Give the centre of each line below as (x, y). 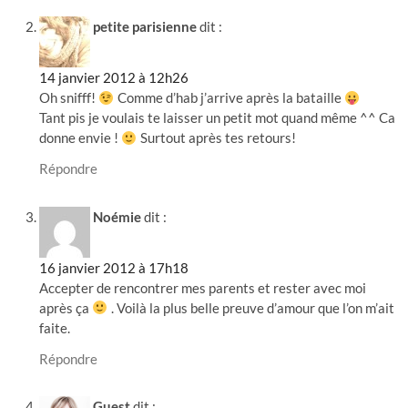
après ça (66, 307)
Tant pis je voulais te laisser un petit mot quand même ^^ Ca (218, 118)
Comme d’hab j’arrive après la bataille (229, 98)
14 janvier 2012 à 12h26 (114, 78)
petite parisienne (145, 27)
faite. (55, 327)
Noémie (117, 216)
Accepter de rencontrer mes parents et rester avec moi (203, 287)
